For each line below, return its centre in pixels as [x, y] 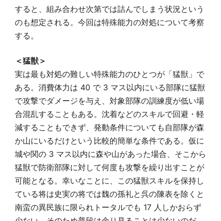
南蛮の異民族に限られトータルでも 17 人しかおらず [108, 207]
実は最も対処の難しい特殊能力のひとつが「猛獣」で [110, 74]
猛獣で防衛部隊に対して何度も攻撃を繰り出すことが [110, 167]
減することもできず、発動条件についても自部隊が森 [110, 127]
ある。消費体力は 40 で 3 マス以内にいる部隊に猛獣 [110, 87]
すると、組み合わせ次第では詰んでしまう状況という [110, 9]
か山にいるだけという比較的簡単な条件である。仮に [110, 141]
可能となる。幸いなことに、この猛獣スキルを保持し [110, 181]
